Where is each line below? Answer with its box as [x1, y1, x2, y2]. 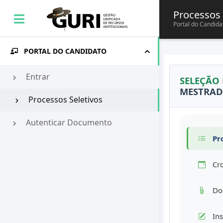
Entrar [24, 71, 50, 83]
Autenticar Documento [24, 117, 112, 128]
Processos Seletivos [26, 94, 103, 106]
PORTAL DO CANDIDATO [24, 46, 107, 56]
